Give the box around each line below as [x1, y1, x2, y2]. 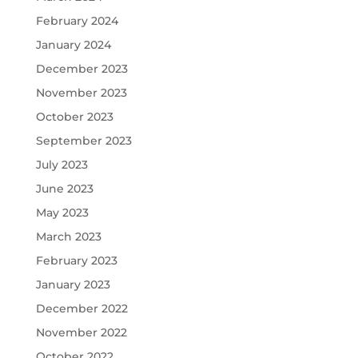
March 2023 [35, 229, 101, 244]
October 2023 [35, 109, 113, 124]
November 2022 [35, 324, 127, 340]
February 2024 [35, 13, 118, 28]
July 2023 [35, 157, 88, 172]
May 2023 [35, 205, 89, 220]
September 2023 [35, 133, 132, 148]
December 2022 [35, 300, 128, 316]
